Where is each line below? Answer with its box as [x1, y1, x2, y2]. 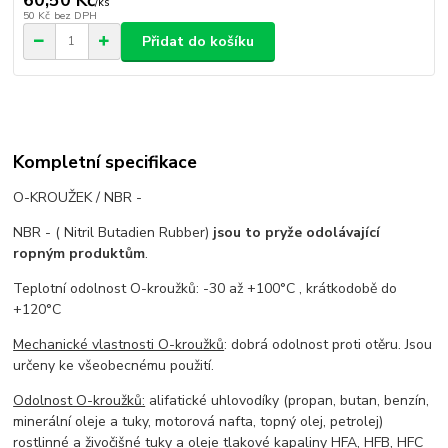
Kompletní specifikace [13, 149, 198, 174]
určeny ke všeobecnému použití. [13, 355, 219, 375]
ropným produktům [13, 243, 146, 263]
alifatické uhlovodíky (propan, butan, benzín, [145, 390, 430, 410]
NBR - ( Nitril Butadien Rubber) [13, 222, 214, 242]
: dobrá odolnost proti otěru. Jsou [224, 334, 433, 354]
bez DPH [53, 7, 97, 23]
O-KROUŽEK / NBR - [13, 187, 143, 207]
